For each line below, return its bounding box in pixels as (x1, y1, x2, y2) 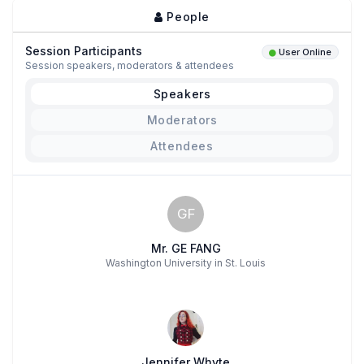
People (162, 9, 210, 24)
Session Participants (25, 43, 142, 58)
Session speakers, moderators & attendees (25, 58, 234, 71)
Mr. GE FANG (150, 240, 221, 255)
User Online (279, 45, 331, 58)
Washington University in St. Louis (106, 256, 266, 269)
